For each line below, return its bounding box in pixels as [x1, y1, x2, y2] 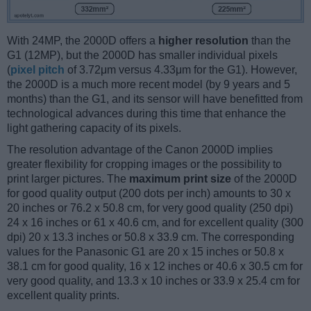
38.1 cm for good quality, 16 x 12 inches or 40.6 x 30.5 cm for [7, 260, 303, 273]
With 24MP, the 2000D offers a [7, 35, 158, 47]
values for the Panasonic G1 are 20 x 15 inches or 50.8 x [7, 246, 284, 258]
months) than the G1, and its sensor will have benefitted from [7, 93, 303, 106]
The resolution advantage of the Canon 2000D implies [7, 144, 273, 156]
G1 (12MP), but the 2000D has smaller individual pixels [7, 49, 278, 62]
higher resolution [158, 35, 249, 47]
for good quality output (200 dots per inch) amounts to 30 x [7, 187, 291, 200]
